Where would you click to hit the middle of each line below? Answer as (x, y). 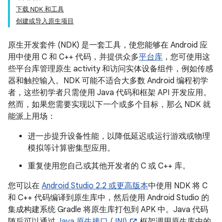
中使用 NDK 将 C (178, 186)
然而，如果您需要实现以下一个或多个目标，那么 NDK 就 (109, 105)
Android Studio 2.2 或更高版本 (95, 186)
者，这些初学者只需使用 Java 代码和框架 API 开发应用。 (110, 93)
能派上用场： (32, 116)
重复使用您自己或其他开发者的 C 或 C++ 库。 (109, 166)
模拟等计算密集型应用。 (71, 148)
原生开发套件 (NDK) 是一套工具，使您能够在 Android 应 (108, 45)
